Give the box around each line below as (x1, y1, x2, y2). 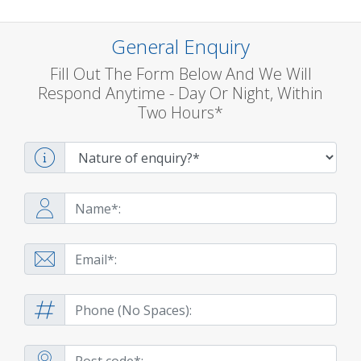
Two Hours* (138, 102, 223, 123)
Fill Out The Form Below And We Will (49, 63, 312, 85)
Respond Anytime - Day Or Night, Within (38, 82, 323, 104)
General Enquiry (111, 33, 250, 60)
